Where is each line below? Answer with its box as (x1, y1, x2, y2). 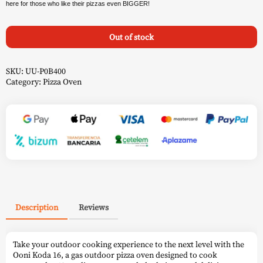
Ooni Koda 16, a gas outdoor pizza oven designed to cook (13, 248, 217, 261)
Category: (6, 75, 43, 87)
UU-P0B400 (25, 65, 66, 77)
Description (15, 201, 58, 214)
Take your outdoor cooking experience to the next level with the (13, 238, 244, 250)
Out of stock (109, 31, 154, 43)
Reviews (79, 201, 109, 214)
